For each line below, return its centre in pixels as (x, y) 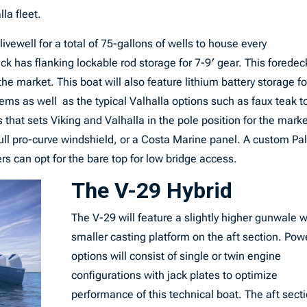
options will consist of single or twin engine (176, 256)
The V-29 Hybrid (151, 191)
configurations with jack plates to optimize (174, 275)
